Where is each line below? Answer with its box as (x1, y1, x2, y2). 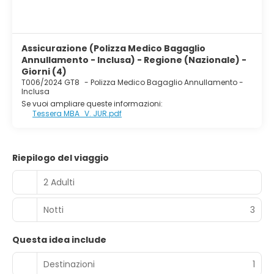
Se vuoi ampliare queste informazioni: (21, 98, 163, 109)
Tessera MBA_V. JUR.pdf (32, 108, 122, 119)
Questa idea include (12, 234, 106, 246)
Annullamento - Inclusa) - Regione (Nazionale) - (21, 54, 246, 66)
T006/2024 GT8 (21, 77, 81, 87)
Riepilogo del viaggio (12, 152, 109, 164)
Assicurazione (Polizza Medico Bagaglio (21, 42, 206, 54)
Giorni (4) (21, 65, 67, 78)
